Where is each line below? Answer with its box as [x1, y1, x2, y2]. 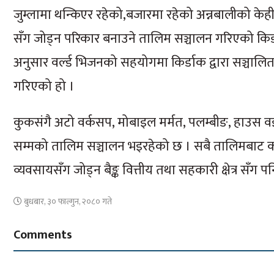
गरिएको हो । [13, 75, 75, 98]
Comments [13, 224, 72, 245]
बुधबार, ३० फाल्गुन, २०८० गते [22, 194, 112, 209]
